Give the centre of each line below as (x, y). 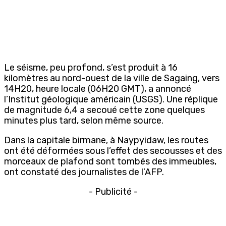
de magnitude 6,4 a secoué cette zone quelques (104, 110)
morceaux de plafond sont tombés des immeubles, (110, 161)
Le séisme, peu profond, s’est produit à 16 (91, 67)
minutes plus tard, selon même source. (84, 120)
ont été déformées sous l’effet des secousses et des (113, 151)
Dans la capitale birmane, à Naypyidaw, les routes (106, 140)
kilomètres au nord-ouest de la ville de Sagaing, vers (112, 78)
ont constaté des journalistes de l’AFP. (84, 172)
